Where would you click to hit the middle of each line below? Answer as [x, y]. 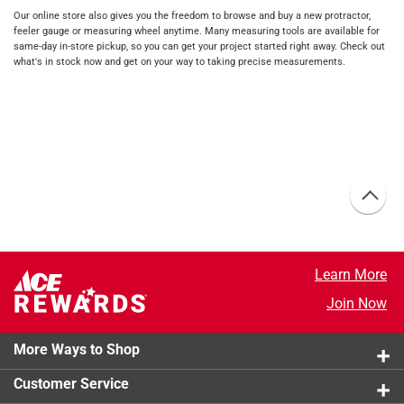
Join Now [356, 304]
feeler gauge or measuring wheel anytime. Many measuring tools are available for [197, 31]
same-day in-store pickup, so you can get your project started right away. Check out [199, 46]
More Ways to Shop [77, 350]
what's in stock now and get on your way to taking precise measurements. [179, 61]
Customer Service [71, 384]
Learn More [350, 275]
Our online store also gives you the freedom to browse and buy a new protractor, [192, 15]
